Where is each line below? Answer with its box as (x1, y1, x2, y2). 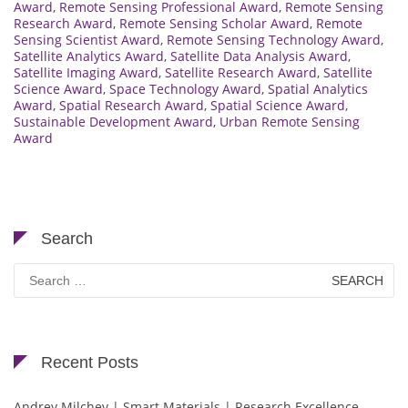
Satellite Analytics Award (14, 47, 164, 66)
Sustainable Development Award (14, 113, 213, 131)
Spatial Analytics (268, 80, 368, 98)
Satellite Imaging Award (14, 64, 158, 82)
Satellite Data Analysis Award (170, 47, 348, 66)
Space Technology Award (109, 80, 261, 98)
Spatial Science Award (210, 97, 345, 115)
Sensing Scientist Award (14, 31, 160, 49)
